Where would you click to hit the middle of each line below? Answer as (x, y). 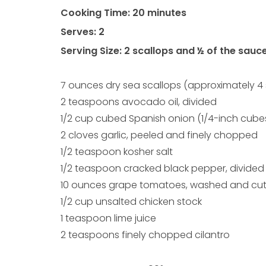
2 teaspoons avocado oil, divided (139, 102)
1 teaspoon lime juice (108, 218)
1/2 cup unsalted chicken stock (131, 202)
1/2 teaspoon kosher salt (117, 152)
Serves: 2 (83, 32)
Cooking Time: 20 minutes (123, 13)
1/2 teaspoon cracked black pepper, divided (162, 169)
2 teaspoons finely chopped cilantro (145, 235)
